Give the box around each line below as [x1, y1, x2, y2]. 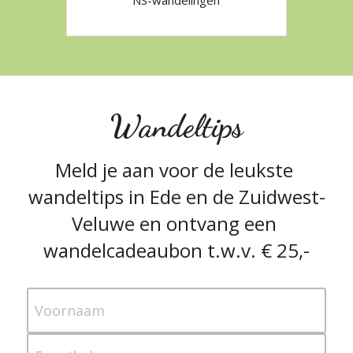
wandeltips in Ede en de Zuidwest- [28, 184, 325, 210]
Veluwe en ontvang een [72, 210, 277, 237]
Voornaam [35, 300, 105, 320]
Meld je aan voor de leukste [55, 157, 293, 184]
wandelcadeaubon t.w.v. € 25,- [43, 237, 310, 264]
